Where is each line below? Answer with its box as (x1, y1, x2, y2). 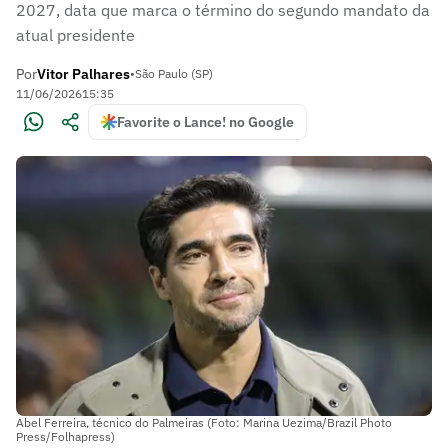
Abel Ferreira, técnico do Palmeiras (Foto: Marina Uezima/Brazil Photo (16, 414, 392, 430)
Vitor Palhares (37, 65, 130, 83)
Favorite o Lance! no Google (117, 113, 294, 131)
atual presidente (16, 25, 135, 45)
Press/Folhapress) (16, 428, 115, 444)
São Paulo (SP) (135, 66, 213, 81)
